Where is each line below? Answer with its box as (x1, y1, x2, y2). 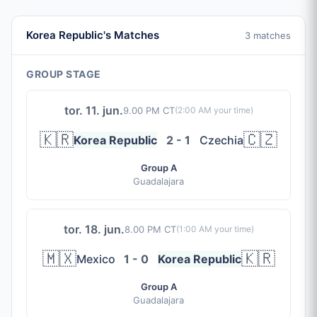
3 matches (245, 29, 291, 41)
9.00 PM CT (122, 104, 175, 116)
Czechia (200, 133, 243, 147)
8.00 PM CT (124, 223, 176, 235)
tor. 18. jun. (63, 222, 125, 236)
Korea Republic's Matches (26, 28, 159, 42)
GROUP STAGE (26, 68, 101, 80)
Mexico (76, 252, 115, 266)
